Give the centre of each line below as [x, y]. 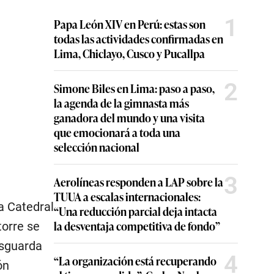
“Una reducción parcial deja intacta [135, 211]
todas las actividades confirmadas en [139, 39]
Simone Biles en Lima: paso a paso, [134, 88]
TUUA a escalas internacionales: [127, 197]
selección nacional [97, 147]
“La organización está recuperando [135, 261]
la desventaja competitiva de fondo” [137, 226]
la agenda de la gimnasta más [121, 103]
